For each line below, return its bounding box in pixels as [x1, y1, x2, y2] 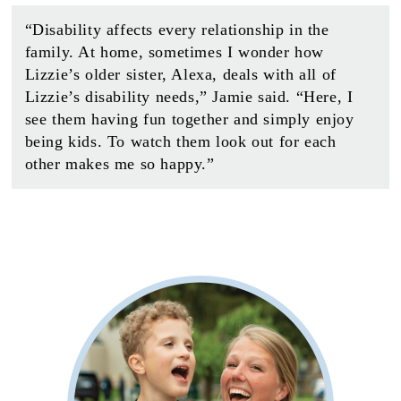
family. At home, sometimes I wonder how [24, 43, 325, 62]
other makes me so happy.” [24, 155, 215, 174]
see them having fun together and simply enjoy [24, 110, 354, 129]
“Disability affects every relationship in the [24, 21, 329, 39]
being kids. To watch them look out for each [24, 132, 337, 151]
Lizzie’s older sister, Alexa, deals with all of [24, 65, 337, 84]
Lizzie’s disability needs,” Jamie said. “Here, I [24, 88, 354, 107]
